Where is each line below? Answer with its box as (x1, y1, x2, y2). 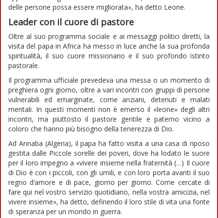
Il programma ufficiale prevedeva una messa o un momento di (8, 75, 210, 85)
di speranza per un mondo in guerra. (8, 206, 122, 216)
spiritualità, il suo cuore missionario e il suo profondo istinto (8, 51, 210, 60)
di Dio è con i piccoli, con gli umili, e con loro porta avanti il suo (8, 167, 210, 177)
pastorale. (8, 60, 39, 70)
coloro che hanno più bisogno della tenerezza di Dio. (8, 124, 174, 133)
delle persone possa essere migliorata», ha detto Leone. (8, 2, 185, 12)
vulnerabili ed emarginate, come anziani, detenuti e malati (8, 94, 210, 104)
